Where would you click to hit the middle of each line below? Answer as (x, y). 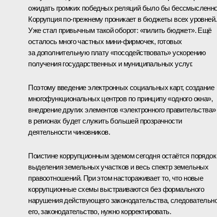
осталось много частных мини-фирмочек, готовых (105, 42)
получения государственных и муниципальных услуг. (110, 64)
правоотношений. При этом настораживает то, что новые (116, 178)
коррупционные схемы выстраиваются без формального (116, 189)
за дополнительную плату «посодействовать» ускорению (117, 53)
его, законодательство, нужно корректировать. (100, 212)
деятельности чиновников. (69, 132)
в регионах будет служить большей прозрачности (105, 121)
